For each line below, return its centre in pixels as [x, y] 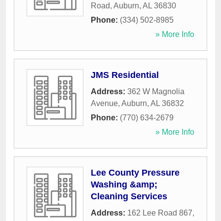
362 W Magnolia [156, 92]
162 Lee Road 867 [160, 213]
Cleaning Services [129, 197]
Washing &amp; [124, 185]
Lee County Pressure [135, 173]
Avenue [104, 104]
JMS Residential [125, 75]
